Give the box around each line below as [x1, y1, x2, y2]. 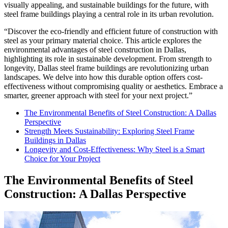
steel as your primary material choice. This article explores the [4, 36, 202, 45]
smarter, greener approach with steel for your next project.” [4, 91, 192, 100]
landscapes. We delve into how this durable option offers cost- [4, 72, 203, 81]
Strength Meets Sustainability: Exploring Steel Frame [24, 126, 194, 135]
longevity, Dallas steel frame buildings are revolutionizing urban [4, 63, 209, 72]
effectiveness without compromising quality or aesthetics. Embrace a [4, 81, 223, 91]
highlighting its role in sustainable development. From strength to [4, 54, 212, 63]
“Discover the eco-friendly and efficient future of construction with [4, 26, 218, 36]
